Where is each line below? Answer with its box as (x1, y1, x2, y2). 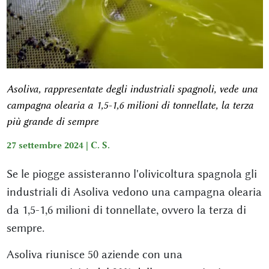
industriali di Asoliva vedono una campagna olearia (6, 184, 262, 199)
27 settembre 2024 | (6, 139, 91, 151)
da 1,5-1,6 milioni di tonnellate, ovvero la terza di (6, 202, 246, 217)
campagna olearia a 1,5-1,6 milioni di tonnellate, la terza (6, 98, 253, 111)
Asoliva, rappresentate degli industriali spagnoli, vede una (6, 82, 258, 95)
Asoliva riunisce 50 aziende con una (6, 247, 183, 261)
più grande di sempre (6, 115, 98, 127)
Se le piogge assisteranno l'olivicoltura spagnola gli (6, 166, 257, 181)
